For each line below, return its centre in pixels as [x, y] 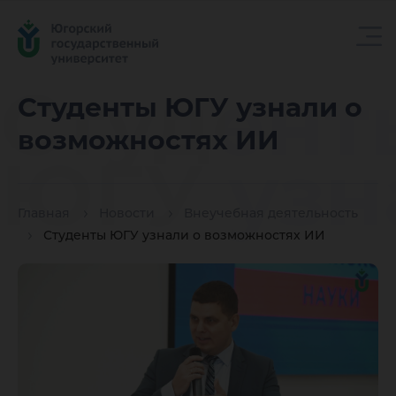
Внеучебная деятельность [271, 213]
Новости [127, 213]
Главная [44, 213]
